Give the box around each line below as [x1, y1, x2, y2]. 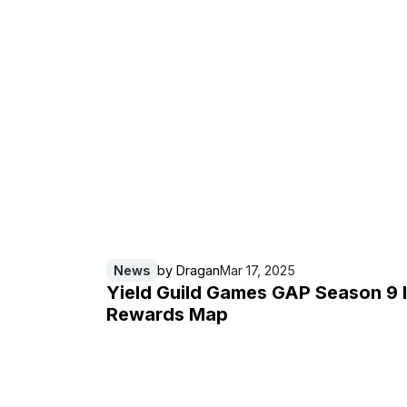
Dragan [176, 262, 220, 278]
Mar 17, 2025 [220, 262, 295, 278]
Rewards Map [106, 303, 228, 325]
